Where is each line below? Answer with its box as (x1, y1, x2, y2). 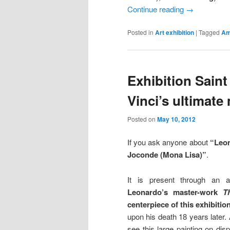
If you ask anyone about (127, 137, 210, 148)
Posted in (127, 28, 154, 37)
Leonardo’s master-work (127, 186, 223, 198)
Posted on (127, 114, 157, 123)
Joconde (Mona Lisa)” (127, 149, 206, 161)
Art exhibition (155, 28, 194, 37)
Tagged (199, 28, 220, 37)
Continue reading (127, 4, 186, 14)
